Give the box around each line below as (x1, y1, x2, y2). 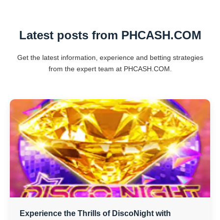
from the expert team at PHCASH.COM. (48, 65, 172, 73)
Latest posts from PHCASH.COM (19, 28, 201, 42)
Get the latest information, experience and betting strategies (17, 54, 203, 61)
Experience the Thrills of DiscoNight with (20, 209, 171, 218)
